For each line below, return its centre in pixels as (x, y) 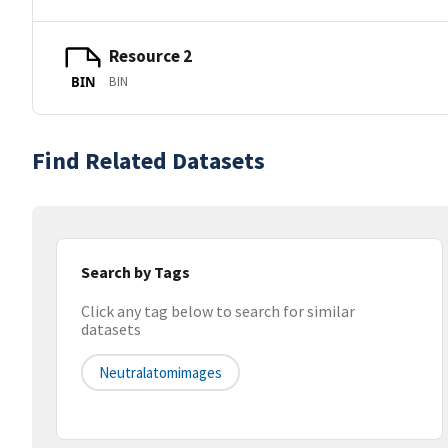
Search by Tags (135, 272)
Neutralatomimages (160, 373)
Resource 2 (150, 55)
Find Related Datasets (148, 160)
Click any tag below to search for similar (218, 311)
